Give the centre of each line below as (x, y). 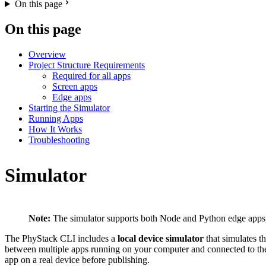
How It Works (55, 129)
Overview (47, 54)
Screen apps (75, 86)
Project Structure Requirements (87, 65)
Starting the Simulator (69, 107)
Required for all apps (91, 75)
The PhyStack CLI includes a (61, 239)
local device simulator (161, 239)
